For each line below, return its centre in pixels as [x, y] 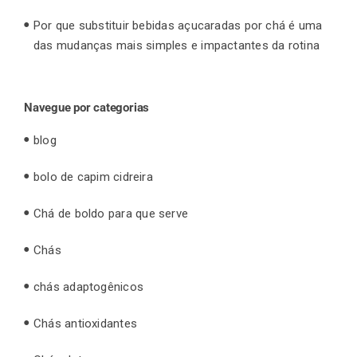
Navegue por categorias [87, 107]
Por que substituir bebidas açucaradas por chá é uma [178, 25]
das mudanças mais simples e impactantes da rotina [177, 45]
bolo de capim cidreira [93, 177]
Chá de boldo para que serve [111, 213]
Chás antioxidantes [86, 323]
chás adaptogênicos [89, 286]
